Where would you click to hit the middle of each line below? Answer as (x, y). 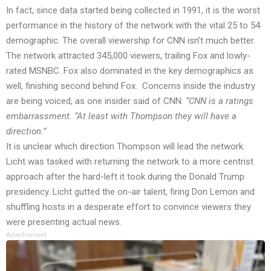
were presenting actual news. (64, 222)
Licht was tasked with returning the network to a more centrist (130, 162)
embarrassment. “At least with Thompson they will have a (121, 116)
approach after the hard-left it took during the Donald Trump (125, 177)
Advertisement (26, 235)
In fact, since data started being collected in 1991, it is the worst (133, 11)
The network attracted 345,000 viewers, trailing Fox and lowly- (128, 56)
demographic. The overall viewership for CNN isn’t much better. (131, 41)
